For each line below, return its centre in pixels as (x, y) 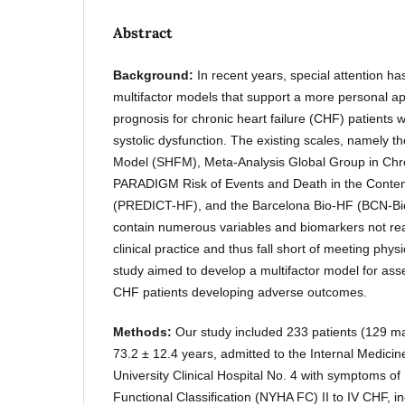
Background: (155, 75)
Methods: (145, 332)
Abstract (143, 33)
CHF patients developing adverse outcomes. (240, 292)
